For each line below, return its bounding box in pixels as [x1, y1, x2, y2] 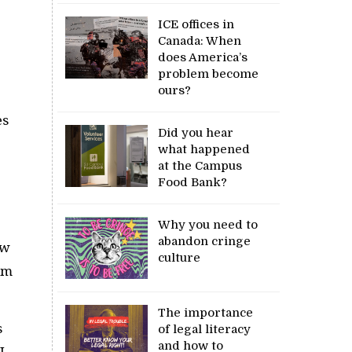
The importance [158, 306, 254, 321]
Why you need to [158, 218, 258, 233]
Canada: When [158, 34, 242, 49]
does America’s [158, 50, 248, 65]
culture [158, 251, 204, 266]
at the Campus [158, 159, 243, 174]
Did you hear [158, 126, 234, 141]
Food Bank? [158, 175, 228, 190]
